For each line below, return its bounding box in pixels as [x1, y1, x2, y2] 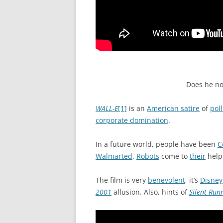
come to [159, 151, 190, 161]
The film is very [96, 175, 148, 185]
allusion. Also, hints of [111, 187, 189, 197]
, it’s [185, 175, 200, 185]
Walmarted [96, 151, 132, 161]
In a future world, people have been [96, 139, 218, 149]
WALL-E [96, 103, 118, 113]
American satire [147, 103, 200, 113]
